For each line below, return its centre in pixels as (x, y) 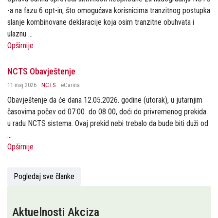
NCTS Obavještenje (41, 71)
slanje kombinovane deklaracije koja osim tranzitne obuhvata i (101, 22)
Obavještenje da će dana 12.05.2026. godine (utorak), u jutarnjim (105, 100)
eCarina (70, 85)
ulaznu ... (20, 34)
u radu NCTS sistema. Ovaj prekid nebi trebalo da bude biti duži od (108, 123)
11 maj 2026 (22, 85)
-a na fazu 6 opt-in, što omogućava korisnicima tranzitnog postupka (109, 10)
